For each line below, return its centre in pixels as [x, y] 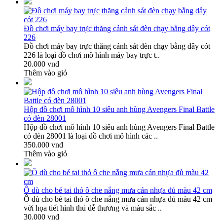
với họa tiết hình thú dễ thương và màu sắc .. [93, 208]
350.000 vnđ [43, 145]
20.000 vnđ [41, 64]
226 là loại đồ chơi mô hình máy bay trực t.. [92, 55]
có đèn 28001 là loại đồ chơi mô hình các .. [91, 136]
